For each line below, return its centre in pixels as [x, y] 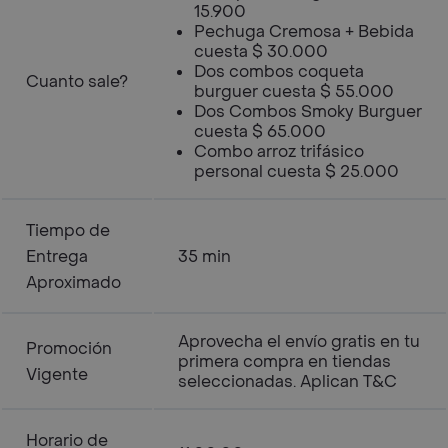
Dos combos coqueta [279, 71]
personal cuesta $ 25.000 [296, 171]
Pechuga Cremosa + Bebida [304, 31]
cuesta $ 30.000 [261, 51]
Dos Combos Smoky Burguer [308, 111]
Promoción [69, 348]
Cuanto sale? [77, 81]
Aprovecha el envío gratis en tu [299, 341]
